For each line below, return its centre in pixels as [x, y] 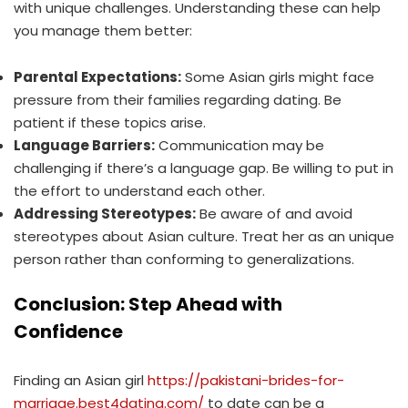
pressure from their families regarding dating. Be [178, 99]
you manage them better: [103, 30]
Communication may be [240, 145]
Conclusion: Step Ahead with [148, 304]
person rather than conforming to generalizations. [184, 259]
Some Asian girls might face [278, 76]
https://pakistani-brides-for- [246, 380]
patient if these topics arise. [110, 122]
